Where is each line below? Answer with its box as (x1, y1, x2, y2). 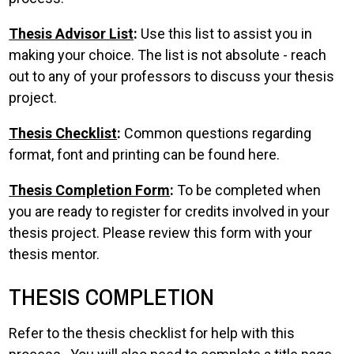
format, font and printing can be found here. (9, 146, 281, 163)
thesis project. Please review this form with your (9, 224, 313, 241)
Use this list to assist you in (141, 25, 313, 42)
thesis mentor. (9, 246, 100, 262)
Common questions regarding (121, 125, 312, 141)
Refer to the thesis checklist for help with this (9, 325, 296, 341)
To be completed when (177, 182, 322, 198)
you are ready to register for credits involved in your (9, 203, 330, 220)
